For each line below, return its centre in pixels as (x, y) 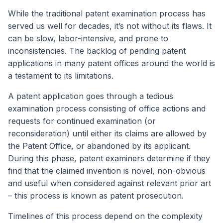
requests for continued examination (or (82, 121)
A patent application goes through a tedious (91, 96)
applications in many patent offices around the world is (111, 63)
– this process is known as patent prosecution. (96, 196)
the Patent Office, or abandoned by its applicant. (99, 146)
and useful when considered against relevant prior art (110, 183)
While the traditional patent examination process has (107, 14)
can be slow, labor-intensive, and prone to (88, 39)
